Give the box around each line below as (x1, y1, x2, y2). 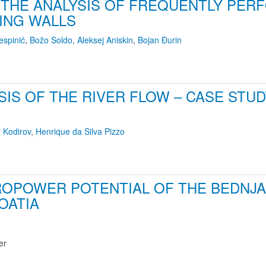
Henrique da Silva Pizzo (36, 125, 125, 137)
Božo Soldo (30, 34, 72, 46)
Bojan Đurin (138, 34, 182, 46)
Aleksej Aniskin (77, 34, 133, 46)
